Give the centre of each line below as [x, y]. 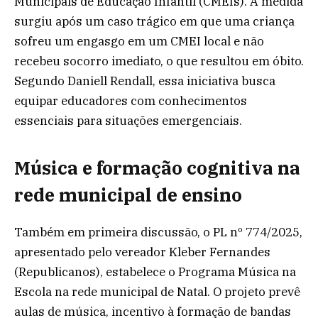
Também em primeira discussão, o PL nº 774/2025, [158, 232]
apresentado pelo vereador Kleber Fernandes [142, 252]
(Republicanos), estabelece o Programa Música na [155, 272]
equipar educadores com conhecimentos [131, 100]
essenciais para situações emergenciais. [128, 120]
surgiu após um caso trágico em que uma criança [154, 21]
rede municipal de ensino [128, 195]
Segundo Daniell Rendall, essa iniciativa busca [145, 81]
